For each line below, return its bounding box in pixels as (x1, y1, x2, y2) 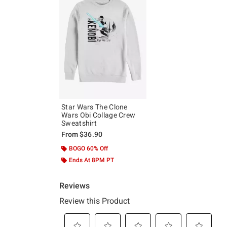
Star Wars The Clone (61, 103, 128, 111)
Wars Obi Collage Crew (61, 111, 136, 120)
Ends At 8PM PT (69, 157, 114, 164)
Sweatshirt (61, 119, 97, 128)
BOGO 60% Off (69, 145, 108, 153)
